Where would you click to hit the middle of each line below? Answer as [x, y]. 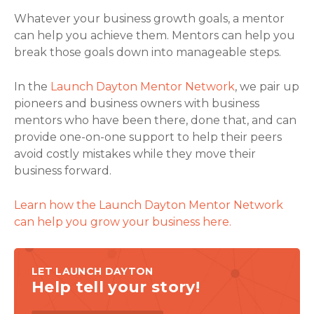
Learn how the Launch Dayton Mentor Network [149, 205]
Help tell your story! [116, 287]
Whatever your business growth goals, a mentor [149, 18]
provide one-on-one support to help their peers [148, 137]
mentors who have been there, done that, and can [155, 120]
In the [32, 86]
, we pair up [267, 86]
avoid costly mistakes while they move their [135, 153]
